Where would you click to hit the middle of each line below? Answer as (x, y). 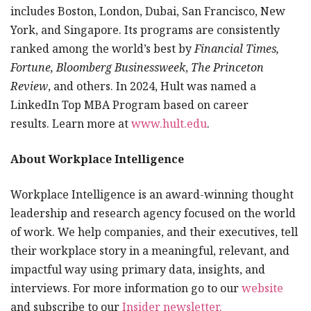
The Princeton (227, 67)
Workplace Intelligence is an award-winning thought (152, 194)
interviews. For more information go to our (126, 288)
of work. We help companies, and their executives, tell (154, 232)
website (262, 288)
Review (29, 86)
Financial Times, (237, 49)
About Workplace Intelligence (97, 159)
